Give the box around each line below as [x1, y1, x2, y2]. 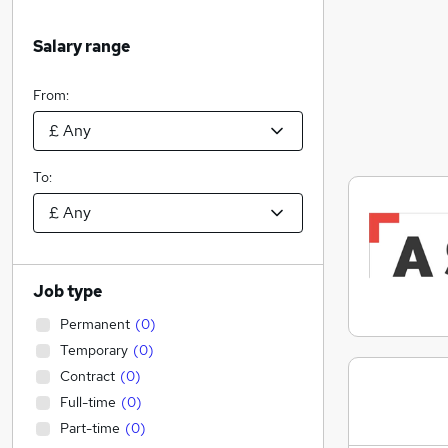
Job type [33, 281, 102, 302]
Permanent [60, 315, 130, 333]
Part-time [60, 419, 120, 437]
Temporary [60, 341, 128, 359]
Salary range [33, 36, 130, 57]
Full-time [60, 393, 116, 411]
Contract [60, 367, 115, 385]
